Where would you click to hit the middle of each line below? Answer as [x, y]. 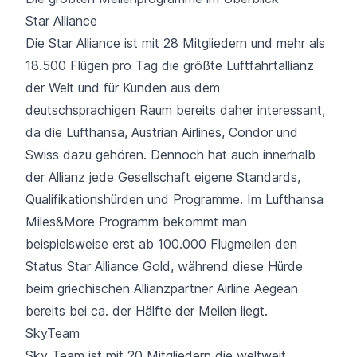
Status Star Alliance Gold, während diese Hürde [164, 266]
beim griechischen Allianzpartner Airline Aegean [162, 288]
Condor [251, 132]
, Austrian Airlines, [177, 132]
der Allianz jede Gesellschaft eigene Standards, [163, 177]
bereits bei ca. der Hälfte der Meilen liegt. [147, 310]
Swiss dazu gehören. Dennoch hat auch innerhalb [171, 154]
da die [46, 132]
